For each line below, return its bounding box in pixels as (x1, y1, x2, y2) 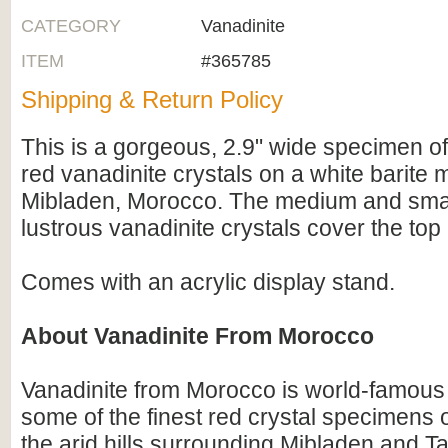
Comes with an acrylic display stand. (21, 269, 395, 295)
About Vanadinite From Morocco (21, 323, 374, 349)
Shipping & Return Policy (21, 86, 283, 113)
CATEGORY (21, 16, 121, 36)
